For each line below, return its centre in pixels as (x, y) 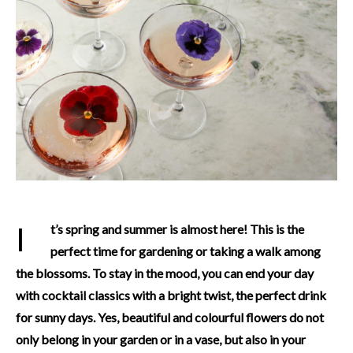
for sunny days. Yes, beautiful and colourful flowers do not (170, 317)
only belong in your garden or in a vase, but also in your (161, 339)
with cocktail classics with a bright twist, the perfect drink (171, 295)
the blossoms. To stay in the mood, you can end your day (165, 273)
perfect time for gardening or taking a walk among (186, 251)
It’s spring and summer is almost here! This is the (20, 240)
